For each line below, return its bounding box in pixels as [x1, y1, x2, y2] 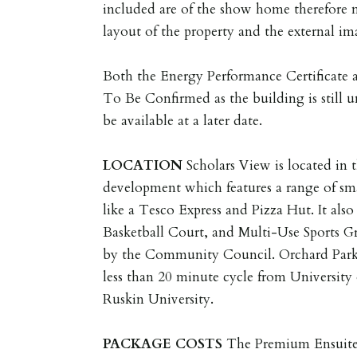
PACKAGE [103, 334, 172, 353]
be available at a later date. [103, 111, 263, 130]
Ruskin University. [103, 289, 214, 308]
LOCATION [103, 155, 183, 175]
